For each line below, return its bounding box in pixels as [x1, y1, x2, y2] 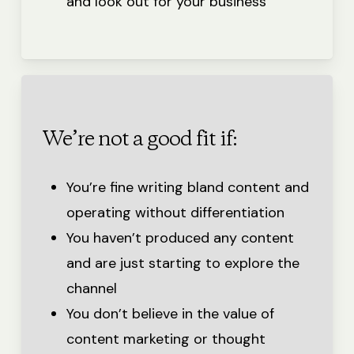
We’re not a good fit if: [42, 126, 237, 155]
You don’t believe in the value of [66, 304, 274, 324]
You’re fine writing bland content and [66, 178, 309, 198]
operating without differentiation [66, 203, 284, 223]
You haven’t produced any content [66, 228, 294, 248]
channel [66, 279, 117, 299]
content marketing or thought [66, 330, 265, 349]
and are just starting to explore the [66, 254, 299, 273]
